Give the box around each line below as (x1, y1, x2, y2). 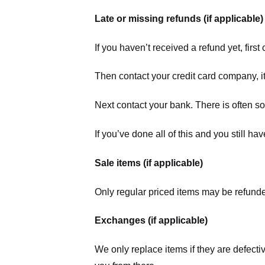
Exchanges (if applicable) (95, 215, 208, 226)
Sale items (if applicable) (95, 157, 203, 168)
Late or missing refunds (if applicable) (95, 13, 263, 24)
